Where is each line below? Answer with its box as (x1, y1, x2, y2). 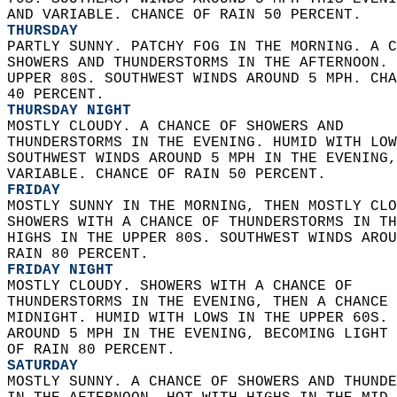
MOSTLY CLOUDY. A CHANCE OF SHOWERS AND (7, 119, 362, 135)
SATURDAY (7, 358, 78, 374)
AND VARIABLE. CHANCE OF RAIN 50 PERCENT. (7, 7, 370, 23)
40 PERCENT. (7, 87, 113, 103)
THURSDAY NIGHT (7, 103, 131, 119)
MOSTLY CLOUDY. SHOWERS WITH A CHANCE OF (7, 278, 370, 294)
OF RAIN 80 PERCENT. (7, 342, 184, 358)
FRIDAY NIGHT (7, 262, 113, 278)
